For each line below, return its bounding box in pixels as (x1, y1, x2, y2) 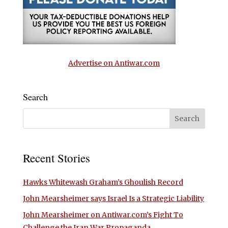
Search (22, 91, 48, 103)
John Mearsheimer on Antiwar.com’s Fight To (22, 210, 183, 220)
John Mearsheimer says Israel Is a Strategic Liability (22, 194, 204, 204)
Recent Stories (22, 150, 90, 166)
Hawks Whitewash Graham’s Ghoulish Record (22, 178, 183, 187)
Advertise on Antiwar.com (68, 59, 160, 68)
